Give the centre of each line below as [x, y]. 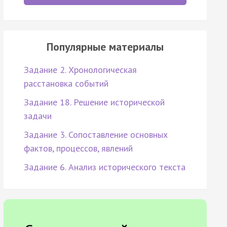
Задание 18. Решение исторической [94, 102]
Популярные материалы [105, 47]
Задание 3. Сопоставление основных [96, 135]
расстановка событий [66, 84]
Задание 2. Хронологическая [80, 70]
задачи [37, 116]
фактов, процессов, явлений [78, 148]
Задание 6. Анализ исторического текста [104, 167]
